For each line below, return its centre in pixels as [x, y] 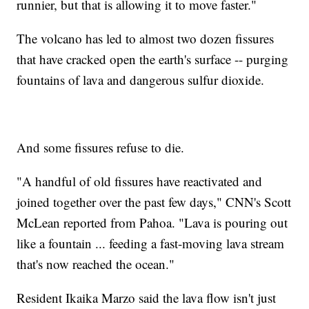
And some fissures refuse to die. [101, 148]
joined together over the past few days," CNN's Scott [154, 202]
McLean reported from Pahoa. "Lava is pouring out [152, 223]
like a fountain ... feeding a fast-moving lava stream [151, 243]
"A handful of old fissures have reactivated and [140, 181]
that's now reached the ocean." [96, 264]
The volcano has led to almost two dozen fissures [146, 39]
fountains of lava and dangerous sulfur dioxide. [141, 80]
